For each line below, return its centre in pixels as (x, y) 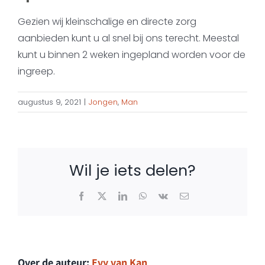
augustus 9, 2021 (49, 102)
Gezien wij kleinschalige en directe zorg (107, 21)
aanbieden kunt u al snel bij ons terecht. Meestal (128, 38)
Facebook (103, 195)
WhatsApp (165, 195)
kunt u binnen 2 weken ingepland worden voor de (132, 54)
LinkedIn (143, 195)
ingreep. (36, 71)
